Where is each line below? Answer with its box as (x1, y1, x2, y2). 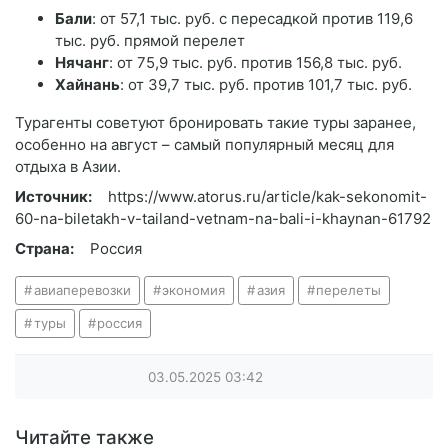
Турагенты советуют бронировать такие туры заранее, (15, 113, 416, 133)
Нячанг (55, 53, 109, 73)
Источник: (15, 187, 92, 207)
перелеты (316, 282, 382, 299)
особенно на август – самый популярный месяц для (15, 135, 394, 155)
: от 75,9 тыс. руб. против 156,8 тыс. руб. (109, 53, 402, 73)
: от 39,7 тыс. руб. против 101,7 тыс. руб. (120, 75, 412, 95)
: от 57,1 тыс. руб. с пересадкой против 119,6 (92, 9, 413, 29)
